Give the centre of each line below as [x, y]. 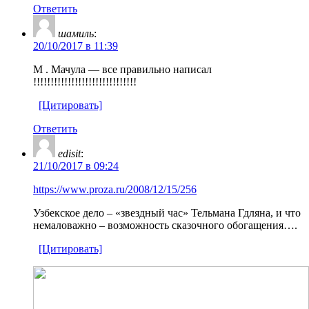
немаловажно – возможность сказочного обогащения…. [165, 225]
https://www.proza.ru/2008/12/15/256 [115, 189]
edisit [69, 153]
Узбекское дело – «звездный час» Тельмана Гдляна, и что [167, 212]
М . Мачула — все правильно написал [122, 69]
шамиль [76, 33]
